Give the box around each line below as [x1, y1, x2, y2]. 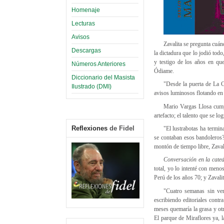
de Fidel [107, 124, 134, 132]
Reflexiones [71, 124, 107, 132]
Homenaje [71, 6, 100, 13]
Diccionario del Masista [71, 73, 135, 81]
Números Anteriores [71, 60, 125, 67]
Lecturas [71, 19, 95, 27]
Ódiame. [154, 67, 174, 74]
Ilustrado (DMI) [71, 82, 111, 90]
